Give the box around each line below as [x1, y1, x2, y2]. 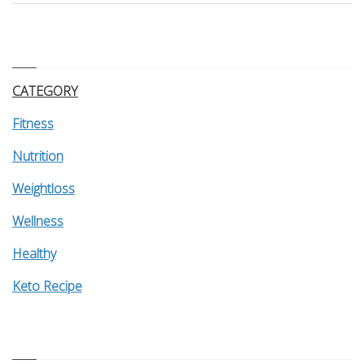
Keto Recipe [12, 276, 82, 295]
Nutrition [12, 146, 63, 165]
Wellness [12, 211, 63, 230]
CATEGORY [12, 81, 78, 100]
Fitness [12, 114, 54, 132]
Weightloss [12, 179, 75, 197]
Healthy [12, 244, 56, 262]
